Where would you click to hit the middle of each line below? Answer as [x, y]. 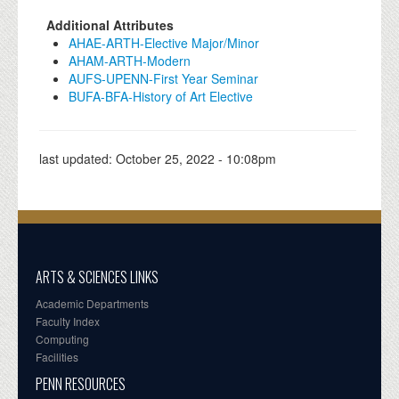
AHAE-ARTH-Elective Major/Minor [164, 42]
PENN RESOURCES [81, 383]
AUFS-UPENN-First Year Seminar [163, 78]
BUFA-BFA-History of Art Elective [161, 96]
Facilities [57, 356]
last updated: [77, 158]
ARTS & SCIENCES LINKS [97, 277]
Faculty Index [68, 321]
